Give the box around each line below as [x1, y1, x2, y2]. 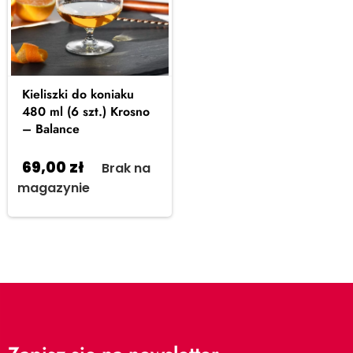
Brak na [102, 159, 150, 177]
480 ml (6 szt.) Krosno [22, 102, 150, 121]
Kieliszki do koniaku [22, 85, 134, 103]
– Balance [22, 120, 80, 138]
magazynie [17, 179, 90, 197]
